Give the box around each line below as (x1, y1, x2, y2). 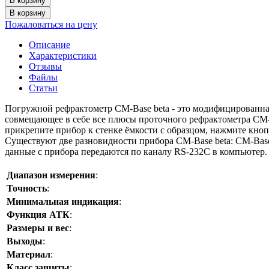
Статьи (29, 82, 58, 93)
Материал (7, 249, 50, 259)
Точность (7, 183, 47, 193)
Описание (29, 39, 70, 50)
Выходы (7, 235, 43, 246)
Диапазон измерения (7, 169, 95, 180)
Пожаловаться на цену (5, 19, 97, 29)
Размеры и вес (7, 222, 69, 233)
